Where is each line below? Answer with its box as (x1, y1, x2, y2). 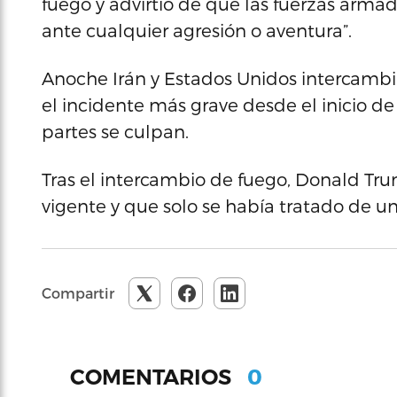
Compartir (42, 284, 114, 301)
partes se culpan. (42, 121, 189, 142)
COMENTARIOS (70, 363, 237, 390)
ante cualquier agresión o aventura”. (42, 19, 352, 41)
